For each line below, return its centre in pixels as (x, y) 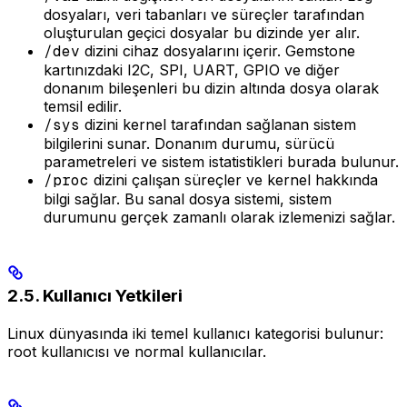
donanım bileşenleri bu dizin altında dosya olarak (211, 89)
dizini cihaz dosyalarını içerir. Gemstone (218, 51)
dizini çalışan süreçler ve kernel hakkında (233, 180)
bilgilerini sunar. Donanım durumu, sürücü (189, 144)
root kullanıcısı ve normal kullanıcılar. (137, 351)
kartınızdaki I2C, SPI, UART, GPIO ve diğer (192, 70)
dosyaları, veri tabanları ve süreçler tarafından (204, 15)
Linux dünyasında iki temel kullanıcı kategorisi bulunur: (195, 333)
